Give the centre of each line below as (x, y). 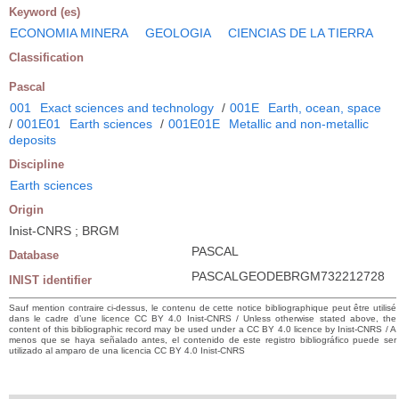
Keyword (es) (45, 12)
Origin (26, 209)
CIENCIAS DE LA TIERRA (301, 33)
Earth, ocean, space (325, 107)
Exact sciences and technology (127, 107)
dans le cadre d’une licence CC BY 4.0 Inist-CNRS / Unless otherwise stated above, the (203, 318)
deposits (33, 139)
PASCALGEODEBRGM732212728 (288, 276)
